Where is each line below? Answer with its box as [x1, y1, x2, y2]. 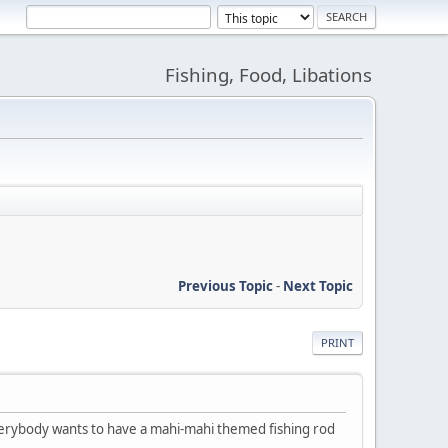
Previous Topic [178, 276, 273, 295]
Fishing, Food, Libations [165, 62, 372, 87]
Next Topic [283, 276, 353, 295]
